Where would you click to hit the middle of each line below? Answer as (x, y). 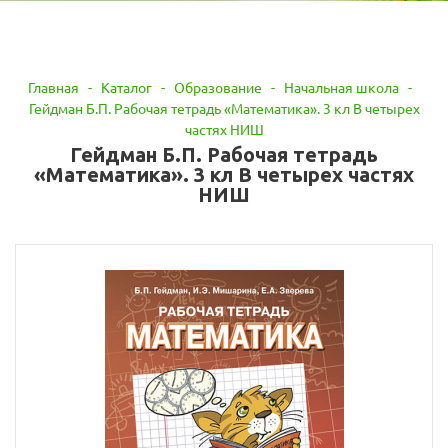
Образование (217, 87)
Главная (53, 87)
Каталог (126, 87)
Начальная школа (341, 87)
